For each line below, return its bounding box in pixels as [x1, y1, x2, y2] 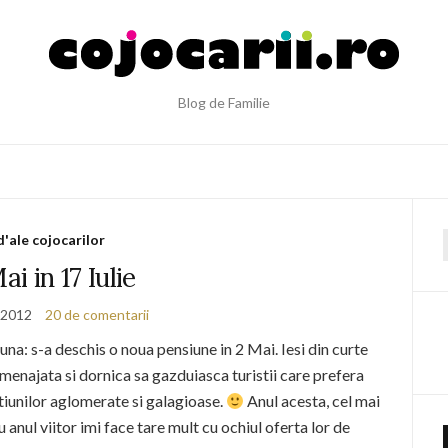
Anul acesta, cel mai [244, 391, 381, 410]
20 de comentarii [44, 306, 149, 323]
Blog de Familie [178, 94, 270, 111]
